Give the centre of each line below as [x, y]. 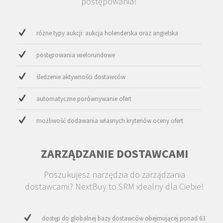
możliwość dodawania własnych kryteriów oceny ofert [110, 121]
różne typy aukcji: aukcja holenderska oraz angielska [107, 33]
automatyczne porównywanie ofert [84, 99]
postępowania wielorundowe [76, 55]
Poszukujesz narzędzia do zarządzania [114, 175]
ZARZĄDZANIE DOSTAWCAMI [114, 154]
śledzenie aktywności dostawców [81, 77]
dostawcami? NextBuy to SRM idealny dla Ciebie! [114, 187]
